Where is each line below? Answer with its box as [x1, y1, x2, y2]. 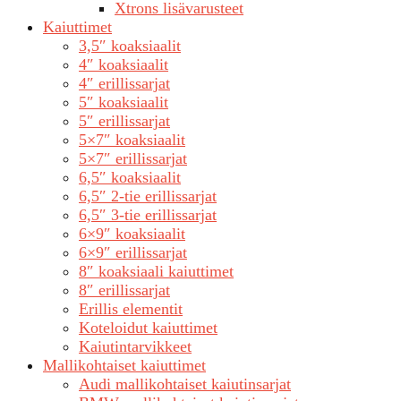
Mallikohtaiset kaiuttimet [43, 356, 206, 375]
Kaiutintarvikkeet [79, 337, 192, 356]
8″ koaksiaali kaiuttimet [79, 262, 234, 281]
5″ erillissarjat [79, 112, 170, 131]
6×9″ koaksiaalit [79, 225, 185, 243]
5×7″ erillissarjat [79, 149, 187, 168]
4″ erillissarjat [79, 74, 170, 93]
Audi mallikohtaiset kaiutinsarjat [79, 375, 291, 394]
